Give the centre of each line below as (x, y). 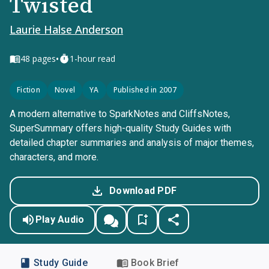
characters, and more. (54, 157)
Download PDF (143, 191)
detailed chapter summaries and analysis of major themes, (132, 143)
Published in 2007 (145, 90)
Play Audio (60, 219)
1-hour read (92, 59)
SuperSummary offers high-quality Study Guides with (120, 128)
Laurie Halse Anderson (66, 29)
